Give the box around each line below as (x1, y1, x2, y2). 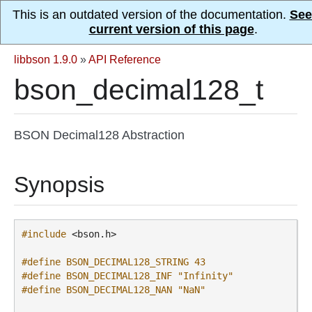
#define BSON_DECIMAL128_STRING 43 (22, 256, 205, 268)
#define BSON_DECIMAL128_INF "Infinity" (22, 270, 233, 282)
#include (22, 228, 66, 240)
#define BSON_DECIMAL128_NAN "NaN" (22, 284, 205, 296)
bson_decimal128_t (14, 74, 263, 106)
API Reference (88, 53, 161, 65)
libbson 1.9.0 (14, 53, 77, 65)
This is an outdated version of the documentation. (12, 8, 290, 22)
